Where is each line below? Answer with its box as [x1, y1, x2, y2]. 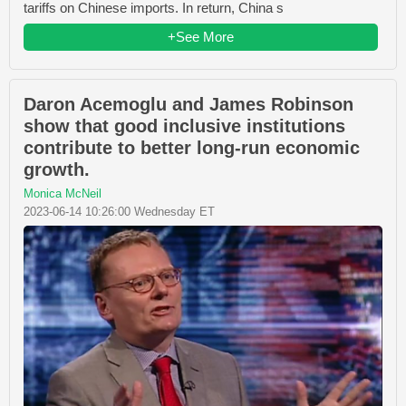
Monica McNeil [24, 187, 101, 201]
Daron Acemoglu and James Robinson [24, 94, 353, 115]
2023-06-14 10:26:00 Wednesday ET [24, 205, 215, 219]
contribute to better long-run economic [24, 138, 360, 159]
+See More [168, 29, 234, 45]
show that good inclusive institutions [24, 116, 345, 137]
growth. [24, 159, 90, 180]
